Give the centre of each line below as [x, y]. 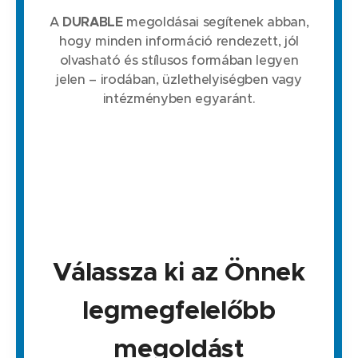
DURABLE [92, 22]
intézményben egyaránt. [179, 99]
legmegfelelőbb [179, 310]
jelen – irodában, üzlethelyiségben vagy [179, 80]
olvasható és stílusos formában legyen [179, 61]
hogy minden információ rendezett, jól [179, 42]
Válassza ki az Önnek [179, 272]
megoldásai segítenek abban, [216, 22]
